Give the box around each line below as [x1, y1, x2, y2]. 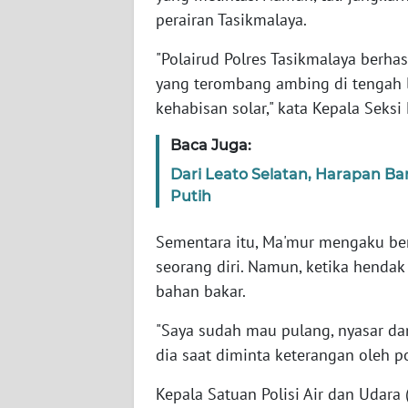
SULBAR [36, 320, 79, 336]
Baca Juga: [170, 136, 251, 154]
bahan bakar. [156, 280, 246, 301]
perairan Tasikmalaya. [156, 8, 311, 30]
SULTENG [36, 252, 87, 269]
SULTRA [36, 117, 77, 134]
